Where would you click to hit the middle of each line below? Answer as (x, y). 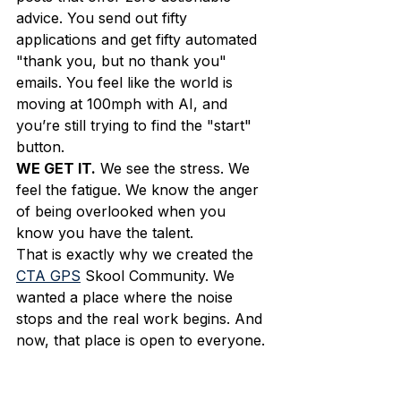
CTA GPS (48, 276)
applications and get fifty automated (139, 39)
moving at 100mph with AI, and (124, 104)
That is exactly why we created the (137, 254)
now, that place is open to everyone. (141, 340)
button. (43, 147)
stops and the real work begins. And (141, 319)
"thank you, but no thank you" (124, 61)
